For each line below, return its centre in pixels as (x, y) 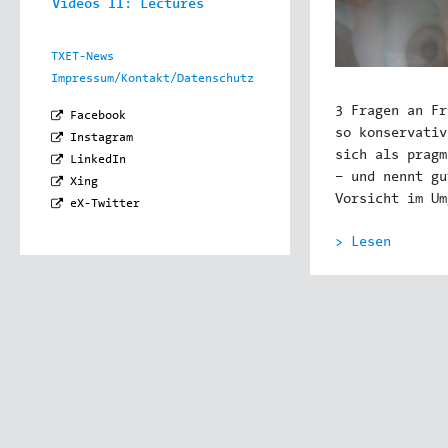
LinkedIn (98, 159)
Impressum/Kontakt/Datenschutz (152, 78)
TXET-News (82, 56)
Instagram (101, 137)
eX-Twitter (105, 203)
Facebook (98, 115)
